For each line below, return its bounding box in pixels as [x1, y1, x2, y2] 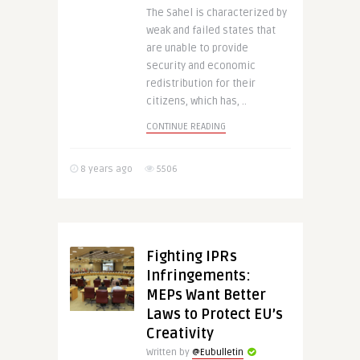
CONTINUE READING [145, 121, 226, 133]
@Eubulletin [191, 346, 243, 358]
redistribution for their [145, 77, 256, 90]
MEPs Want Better [145, 286, 266, 304]
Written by [145, 346, 192, 358]
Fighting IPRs [145, 247, 237, 265]
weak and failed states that [145, 24, 276, 37]
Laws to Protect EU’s [145, 305, 283, 323]
